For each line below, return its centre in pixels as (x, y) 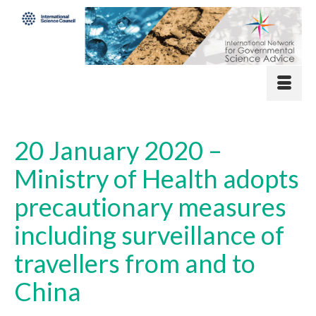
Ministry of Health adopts (157, 178)
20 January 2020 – (118, 150)
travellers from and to (135, 263)
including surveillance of (149, 235)
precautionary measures (150, 206)
